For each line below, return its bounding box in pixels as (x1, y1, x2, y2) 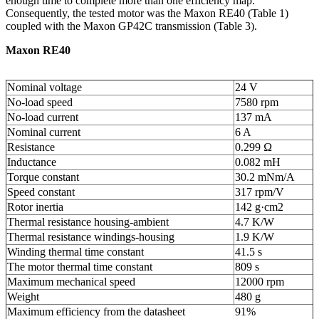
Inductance (7, 155, 56, 168)
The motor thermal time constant (7, 260, 152, 273)
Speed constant (7, 185, 75, 198)
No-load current (7, 110, 78, 123)
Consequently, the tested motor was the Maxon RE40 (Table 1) (6, 6, 288, 19)
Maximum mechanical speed (7, 275, 135, 288)
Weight (7, 290, 39, 303)
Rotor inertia (7, 200, 63, 213)
